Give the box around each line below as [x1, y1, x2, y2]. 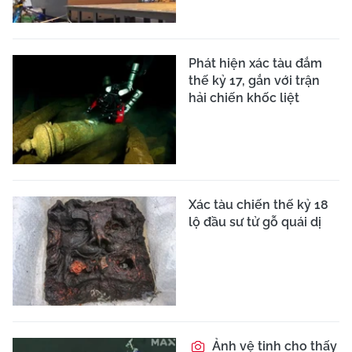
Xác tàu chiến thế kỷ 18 [189, 196, 328, 212]
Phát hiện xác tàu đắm [189, 56, 322, 71]
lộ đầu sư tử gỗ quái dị [189, 214, 321, 229]
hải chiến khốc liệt [189, 90, 299, 106]
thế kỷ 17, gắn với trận [189, 73, 320, 89]
